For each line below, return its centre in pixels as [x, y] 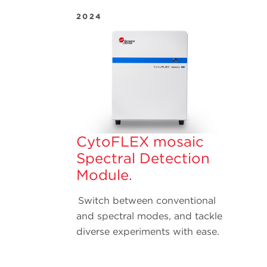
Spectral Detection [143, 158]
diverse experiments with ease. [149, 231]
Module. [104, 175]
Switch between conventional [146, 200]
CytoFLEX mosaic [140, 141]
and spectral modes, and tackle [149, 216]
